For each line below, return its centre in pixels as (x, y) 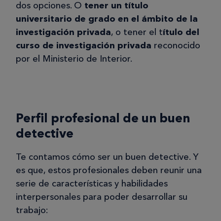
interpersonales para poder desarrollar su (102, 197)
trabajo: (33, 210)
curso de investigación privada (84, 45)
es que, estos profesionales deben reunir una (109, 170)
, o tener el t (137, 32)
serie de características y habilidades (92, 183)
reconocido (176, 45)
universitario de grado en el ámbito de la (107, 18)
